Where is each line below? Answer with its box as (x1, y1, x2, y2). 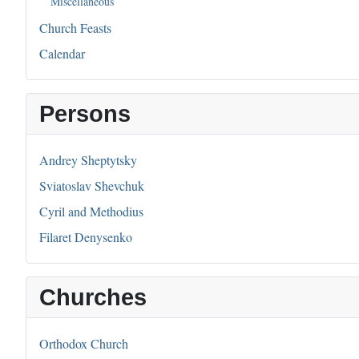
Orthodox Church (39, 335, 128, 353)
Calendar (39, 45, 85, 63)
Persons (39, 101, 131, 127)
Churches (39, 284, 147, 311)
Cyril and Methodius (39, 203, 143, 220)
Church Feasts (39, 19, 111, 37)
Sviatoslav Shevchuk (39, 177, 144, 195)
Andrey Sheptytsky (39, 151, 137, 169)
